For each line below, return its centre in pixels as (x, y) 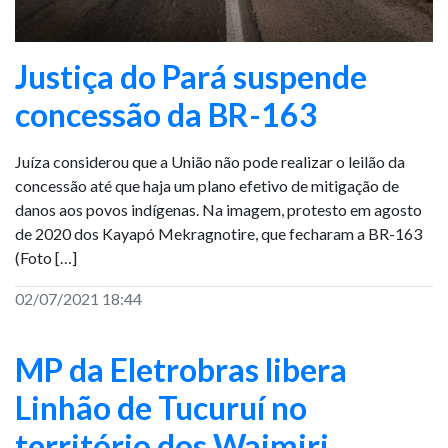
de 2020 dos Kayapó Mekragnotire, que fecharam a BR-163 (218, 233)
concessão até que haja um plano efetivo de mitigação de (207, 185)
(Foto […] (46, 257)
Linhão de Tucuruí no (161, 407)
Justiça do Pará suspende (191, 76)
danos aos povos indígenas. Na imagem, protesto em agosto (218, 209)
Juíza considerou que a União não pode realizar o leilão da (210, 161)
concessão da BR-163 (166, 114)
